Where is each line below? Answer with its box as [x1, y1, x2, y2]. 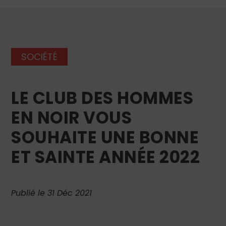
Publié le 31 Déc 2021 [11, 187, 92, 199]
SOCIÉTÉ [21, 50, 58, 63]
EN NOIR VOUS [11, 105, 132, 130]
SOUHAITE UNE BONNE [11, 125, 199, 149]
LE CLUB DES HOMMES [11, 86, 194, 110]
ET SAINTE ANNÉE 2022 [11, 145, 200, 169]
